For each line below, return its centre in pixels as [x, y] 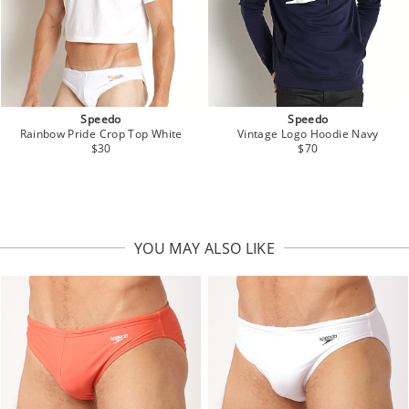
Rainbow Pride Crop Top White [101, 134]
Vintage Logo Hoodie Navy [308, 133]
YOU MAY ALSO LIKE [204, 248]
